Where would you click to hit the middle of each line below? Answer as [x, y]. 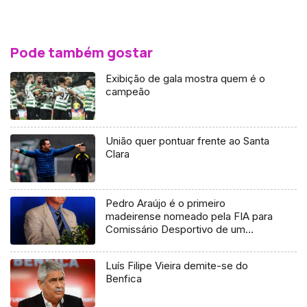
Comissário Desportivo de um [176, 230]
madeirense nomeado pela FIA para [189, 217]
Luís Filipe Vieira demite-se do [177, 266]
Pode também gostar [82, 53]
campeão [128, 92]
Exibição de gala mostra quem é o [186, 79]
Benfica [124, 279]
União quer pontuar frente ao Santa [188, 141]
